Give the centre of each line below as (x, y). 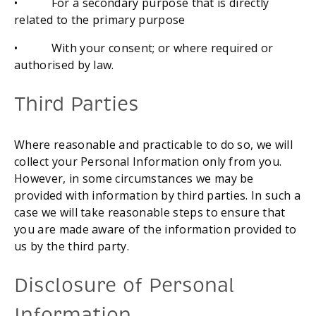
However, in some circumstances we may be (134, 178)
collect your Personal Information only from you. (148, 161)
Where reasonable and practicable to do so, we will (154, 144)
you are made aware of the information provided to (156, 229)
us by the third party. (72, 246)
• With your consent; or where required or (144, 48)
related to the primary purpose (100, 20)
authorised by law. (64, 65)
